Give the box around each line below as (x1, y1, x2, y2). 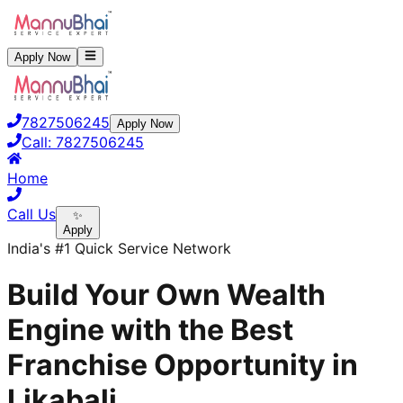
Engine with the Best (7, 311, 293, 347)
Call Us (7, 205, 56, 224)
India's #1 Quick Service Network (7, 239, 231, 258)
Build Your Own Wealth (7, 276, 326, 312)
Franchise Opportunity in (7, 346, 358, 382)
